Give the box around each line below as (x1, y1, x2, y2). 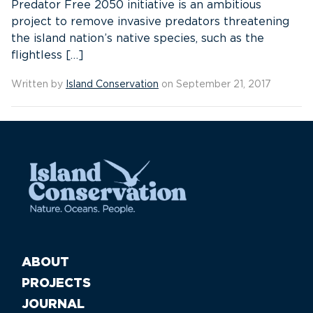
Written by (11, 80, 66, 89)
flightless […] (11, 50, 84, 61)
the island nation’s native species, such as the (11, 33, 264, 44)
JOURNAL (22, 298, 85, 311)
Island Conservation (66, 80, 159, 89)
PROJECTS (22, 277, 91, 290)
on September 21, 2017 (159, 80, 271, 89)
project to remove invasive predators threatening (11, 16, 289, 27)
